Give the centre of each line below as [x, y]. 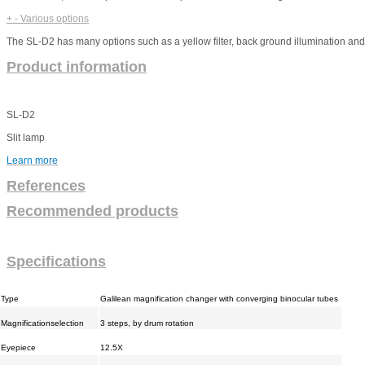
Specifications [56, 261]
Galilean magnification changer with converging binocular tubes [219, 298]
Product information [77, 67]
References [46, 186]
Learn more [32, 161]
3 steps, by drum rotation [147, 323]
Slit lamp [26, 138]
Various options [55, 19]
